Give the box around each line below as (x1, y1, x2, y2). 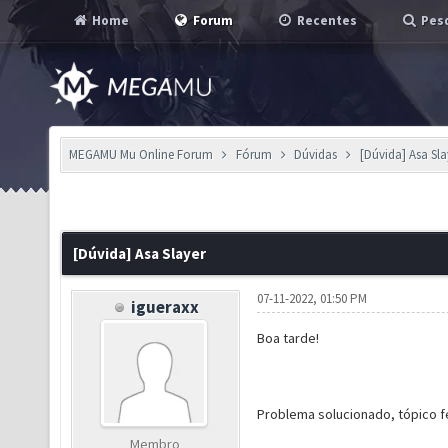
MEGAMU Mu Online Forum (69, 146, 213, 163)
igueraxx (130, 296, 199, 318)
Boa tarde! (256, 329, 319, 347)
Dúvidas (294, 146, 338, 163)
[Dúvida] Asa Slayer (73, 244, 206, 263)
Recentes (294, 12, 357, 29)
